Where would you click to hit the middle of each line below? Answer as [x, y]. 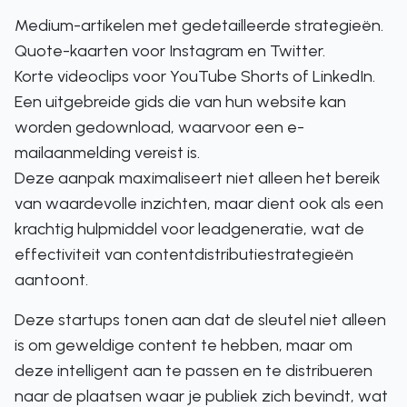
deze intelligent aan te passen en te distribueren [194, 371]
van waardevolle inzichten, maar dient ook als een [199, 203]
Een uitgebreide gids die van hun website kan [180, 102]
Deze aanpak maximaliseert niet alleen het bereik [198, 178]
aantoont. [51, 280]
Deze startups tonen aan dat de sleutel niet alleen [200, 320]
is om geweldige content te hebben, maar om [184, 345]
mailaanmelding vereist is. [107, 153]
